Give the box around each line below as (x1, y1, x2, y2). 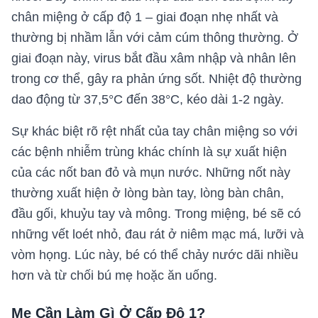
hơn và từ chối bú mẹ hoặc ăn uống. (11, 268, 217, 283)
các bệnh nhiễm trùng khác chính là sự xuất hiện (11, 145, 287, 160)
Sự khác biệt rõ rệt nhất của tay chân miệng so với (11, 124, 297, 139)
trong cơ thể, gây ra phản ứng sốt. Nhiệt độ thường (11, 72, 302, 87)
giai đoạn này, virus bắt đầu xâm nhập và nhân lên (11, 51, 296, 66)
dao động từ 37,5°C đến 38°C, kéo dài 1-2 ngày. (11, 92, 284, 107)
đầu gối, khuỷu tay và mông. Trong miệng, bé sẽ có (11, 207, 301, 221)
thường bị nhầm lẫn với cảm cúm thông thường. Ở (11, 31, 298, 45)
